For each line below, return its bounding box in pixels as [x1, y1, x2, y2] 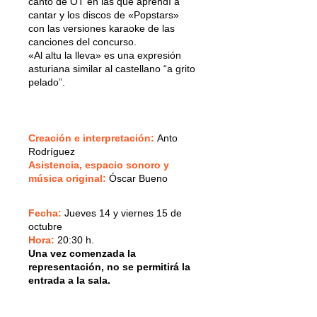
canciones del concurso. [28, 35, 137, 47]
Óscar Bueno [109, 172, 168, 184]
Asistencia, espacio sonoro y [28, 158, 169, 171]
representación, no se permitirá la [28, 260, 190, 272]
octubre [28, 220, 62, 232]
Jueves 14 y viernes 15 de [64, 207, 182, 219]
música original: [28, 172, 109, 184]
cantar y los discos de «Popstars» [28, 8, 179, 21]
